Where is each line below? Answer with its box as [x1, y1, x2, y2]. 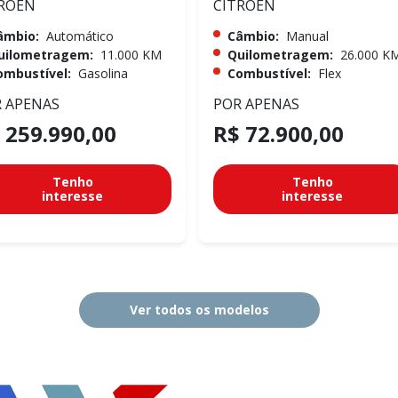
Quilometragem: [227, 45, 333, 63]
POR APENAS [213, 93, 299, 114]
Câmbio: [227, 27, 279, 44]
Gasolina [78, 64, 128, 82]
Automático [46, 27, 114, 44]
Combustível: [227, 64, 311, 82]
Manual [286, 27, 329, 44]
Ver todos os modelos [129, 300, 269, 318]
